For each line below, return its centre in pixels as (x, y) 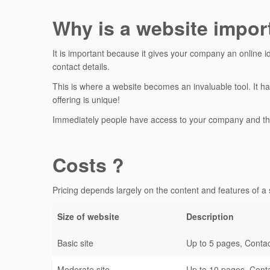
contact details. (81, 66)
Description (210, 216)
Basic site (75, 243)
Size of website (88, 216)
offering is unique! (86, 99)
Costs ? (88, 165)
